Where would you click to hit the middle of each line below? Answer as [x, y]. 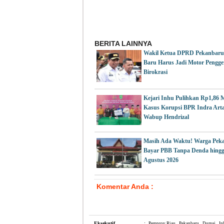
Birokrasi [155, 72]
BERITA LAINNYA [123, 43]
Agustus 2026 [161, 160]
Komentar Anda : [125, 186]
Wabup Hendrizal [166, 117]
